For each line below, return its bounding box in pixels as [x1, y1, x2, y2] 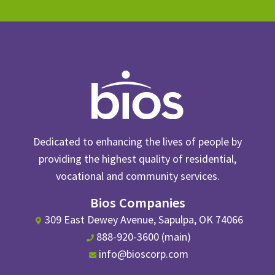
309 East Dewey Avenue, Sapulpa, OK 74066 [44, 212, 243, 227]
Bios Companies [90, 194, 185, 212]
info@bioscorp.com [99, 247, 188, 261]
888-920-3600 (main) [96, 230, 191, 244]
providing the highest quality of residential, [39, 152, 236, 166]
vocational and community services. [55, 169, 220, 184]
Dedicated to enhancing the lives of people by [33, 134, 242, 149]
